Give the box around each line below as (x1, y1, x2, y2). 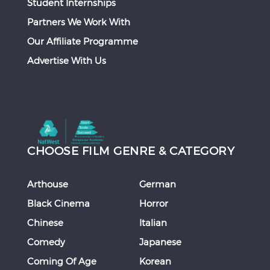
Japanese (139, 236, 181, 248)
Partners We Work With (27, 16, 130, 27)
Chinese (27, 217, 63, 228)
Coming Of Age (27, 256, 96, 267)
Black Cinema (27, 198, 90, 209)
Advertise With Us (27, 55, 106, 66)
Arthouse (27, 178, 68, 190)
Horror (139, 198, 168, 209)
